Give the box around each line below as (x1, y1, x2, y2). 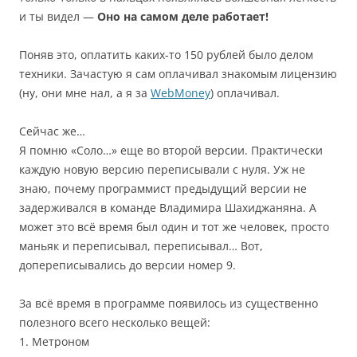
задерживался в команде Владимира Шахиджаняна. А (19, 200, 316, 215)
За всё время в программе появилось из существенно (19, 296, 318, 311)
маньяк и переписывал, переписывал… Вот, (19, 238, 263, 253)
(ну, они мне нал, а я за (19, 85, 151, 100)
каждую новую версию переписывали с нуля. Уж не (19, 162, 305, 177)
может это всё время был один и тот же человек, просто (19, 219, 329, 234)
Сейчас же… (19, 124, 85, 139)
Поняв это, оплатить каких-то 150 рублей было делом (19, 47, 313, 62)
